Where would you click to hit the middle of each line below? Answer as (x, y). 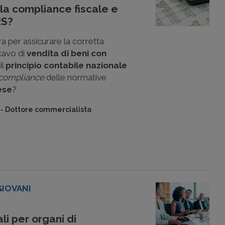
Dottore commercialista (48, 109)
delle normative (76, 77)
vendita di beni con (67, 53)
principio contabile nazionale (67, 65)
